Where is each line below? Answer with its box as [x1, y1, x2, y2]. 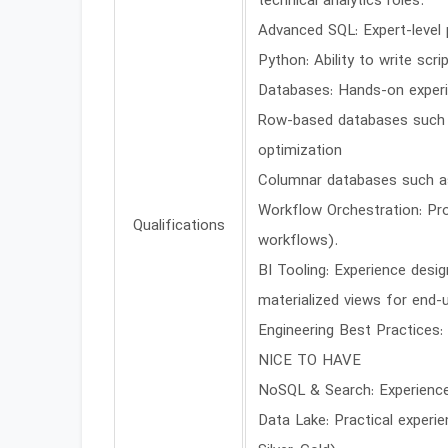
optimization [258, 140, 342, 163]
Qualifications [132, 215, 225, 238]
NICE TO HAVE [258, 350, 361, 373]
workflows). [258, 230, 338, 253]
